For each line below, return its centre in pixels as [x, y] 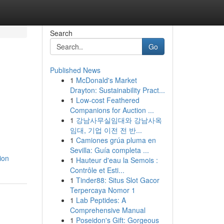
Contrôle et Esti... [97, 170]
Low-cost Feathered [107, 100]
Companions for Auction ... [112, 110]
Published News [75, 70]
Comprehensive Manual [107, 210]
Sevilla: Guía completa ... [109, 150]
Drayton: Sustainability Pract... [117, 90]
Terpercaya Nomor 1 [102, 190]
